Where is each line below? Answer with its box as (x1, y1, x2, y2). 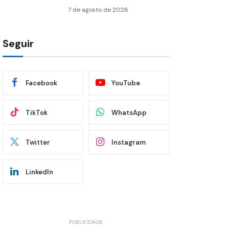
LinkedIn (26, 167, 53, 176)
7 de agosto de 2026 (68, 6, 128, 14)
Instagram (111, 138, 146, 147)
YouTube (111, 78, 140, 87)
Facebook (26, 78, 57, 87)
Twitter (26, 138, 50, 147)
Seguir (3, 37, 34, 50)
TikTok (26, 108, 48, 117)
